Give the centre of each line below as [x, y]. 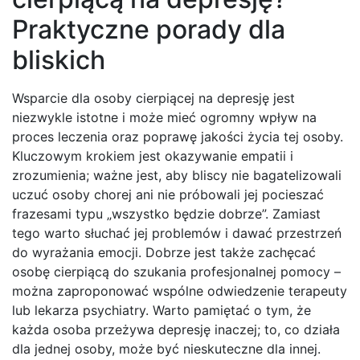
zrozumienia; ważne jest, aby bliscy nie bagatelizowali [177, 176]
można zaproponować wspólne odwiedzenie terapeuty [180, 291]
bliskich [59, 60]
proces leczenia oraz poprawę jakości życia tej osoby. [178, 137]
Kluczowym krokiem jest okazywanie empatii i [153, 156]
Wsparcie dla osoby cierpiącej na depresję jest [153, 98]
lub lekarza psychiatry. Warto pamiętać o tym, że [162, 311]
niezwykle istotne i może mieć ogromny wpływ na [164, 118]
